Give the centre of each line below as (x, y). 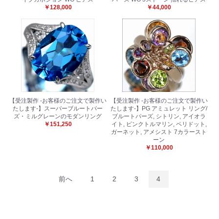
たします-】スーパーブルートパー (58, 108)
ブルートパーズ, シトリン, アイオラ (159, 116)
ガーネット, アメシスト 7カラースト (159, 132)
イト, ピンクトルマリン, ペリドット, (159, 124)
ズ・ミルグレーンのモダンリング (58, 116)
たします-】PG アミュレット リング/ (159, 108)
